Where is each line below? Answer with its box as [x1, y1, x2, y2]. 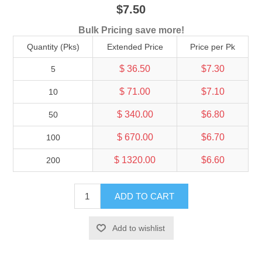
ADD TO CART [114, 191, 174, 201]
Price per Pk [190, 42, 236, 51]
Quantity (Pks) [26, 42, 80, 51]
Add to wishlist [112, 223, 165, 233]
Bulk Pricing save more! [78, 25, 184, 35]
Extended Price [106, 42, 163, 51]
